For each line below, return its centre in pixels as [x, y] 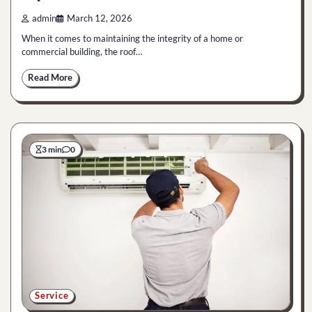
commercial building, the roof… [82, 51]
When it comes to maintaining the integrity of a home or [132, 38]
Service [52, 295]
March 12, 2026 [100, 18]
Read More [50, 77]
